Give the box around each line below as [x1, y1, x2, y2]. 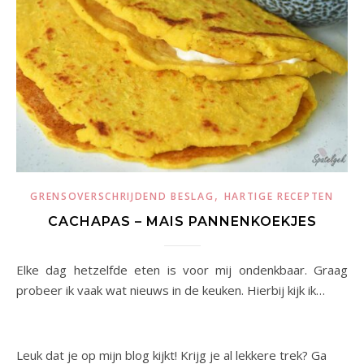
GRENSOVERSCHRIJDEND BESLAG [30, 189, 214, 204]
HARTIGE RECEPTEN [223, 189, 334, 204]
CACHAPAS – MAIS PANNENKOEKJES [47, 214, 317, 230]
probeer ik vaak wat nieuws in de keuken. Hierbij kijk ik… [16, 282, 325, 299]
